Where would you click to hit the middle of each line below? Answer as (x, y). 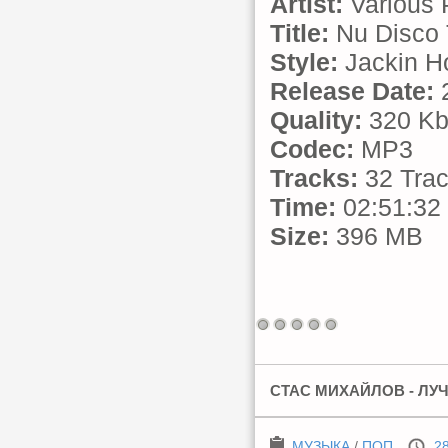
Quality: (316, 120)
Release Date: (352, 91)
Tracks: (314, 178)
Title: (299, 33)
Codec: (312, 149)
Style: (304, 62)
